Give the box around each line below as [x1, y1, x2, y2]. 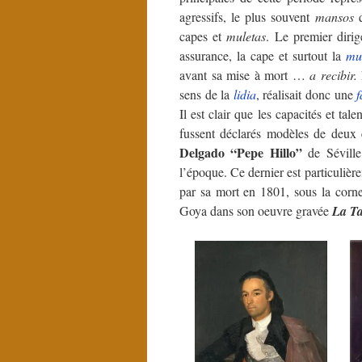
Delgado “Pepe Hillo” [179, 143, 302, 162]
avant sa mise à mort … [179, 66, 309, 83]
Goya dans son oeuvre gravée [179, 202, 332, 219]
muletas [226, 27, 267, 44]
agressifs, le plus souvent [179, 8, 315, 25]
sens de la [179, 86, 234, 103]
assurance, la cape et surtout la [179, 47, 346, 64]
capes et [179, 27, 227, 44]
